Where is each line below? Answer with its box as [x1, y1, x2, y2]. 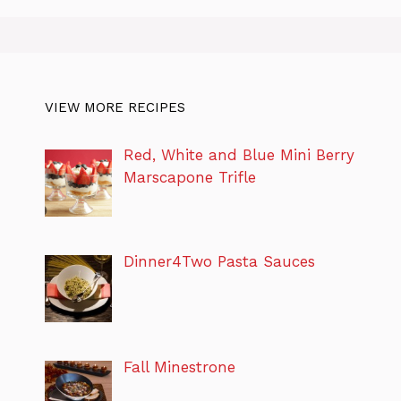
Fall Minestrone [123, 358, 235, 377]
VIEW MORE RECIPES [45, 99, 185, 116]
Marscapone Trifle [123, 168, 256, 187]
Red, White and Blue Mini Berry [123, 146, 354, 165]
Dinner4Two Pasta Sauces [123, 252, 315, 270]
